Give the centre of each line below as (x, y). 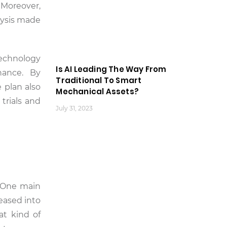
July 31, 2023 (74, 108)
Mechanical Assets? (97, 92)
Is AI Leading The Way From (111, 69)
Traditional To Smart (99, 81)
